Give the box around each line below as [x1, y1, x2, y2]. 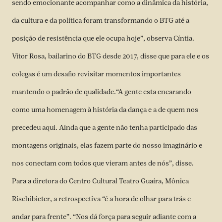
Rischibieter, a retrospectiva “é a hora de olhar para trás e [12, 194, 191, 203]
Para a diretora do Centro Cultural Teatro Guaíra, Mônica [12, 176, 189, 185]
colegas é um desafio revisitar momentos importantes [12, 69, 182, 78]
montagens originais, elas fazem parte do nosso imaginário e [12, 141, 202, 150]
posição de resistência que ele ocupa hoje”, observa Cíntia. [12, 34, 194, 43]
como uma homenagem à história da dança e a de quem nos [12, 105, 198, 114]
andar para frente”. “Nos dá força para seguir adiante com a [12, 212, 196, 221]
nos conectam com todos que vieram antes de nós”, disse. [12, 159, 194, 167]
